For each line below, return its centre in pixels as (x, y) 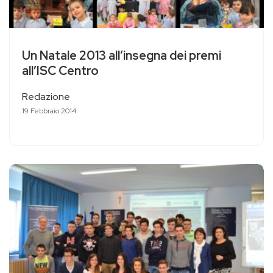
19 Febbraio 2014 (49, 111)
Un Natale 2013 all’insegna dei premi (122, 56)
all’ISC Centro (60, 71)
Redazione (46, 97)
